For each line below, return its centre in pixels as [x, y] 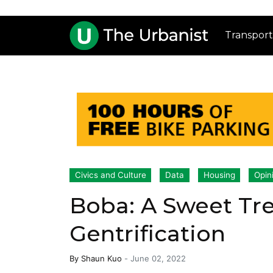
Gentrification [147, 234]
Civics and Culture [110, 175]
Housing [219, 175]
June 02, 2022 [158, 259]
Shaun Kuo [101, 259]
